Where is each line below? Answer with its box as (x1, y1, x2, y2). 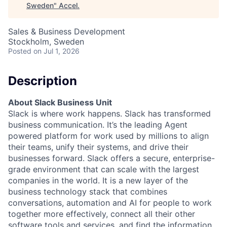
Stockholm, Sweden (8, 36, 84, 47)
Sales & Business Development (8, 26, 125, 36)
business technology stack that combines (8, 186, 167, 197)
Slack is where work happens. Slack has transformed (8, 108, 211, 119)
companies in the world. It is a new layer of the (8, 175, 188, 185)
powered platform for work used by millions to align (8, 130, 209, 141)
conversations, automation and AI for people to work (8, 197, 212, 208)
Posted (8, 47, 31, 55)
